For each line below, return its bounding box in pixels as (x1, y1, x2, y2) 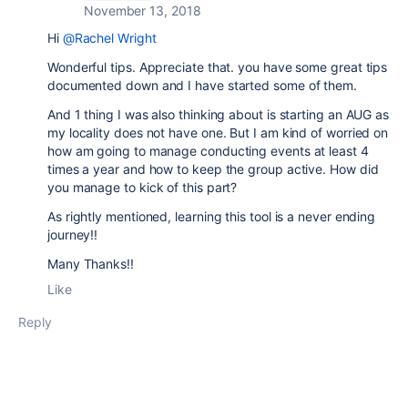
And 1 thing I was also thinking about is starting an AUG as (47, 107, 390, 122)
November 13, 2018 (84, 3, 201, 18)
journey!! (47, 227, 98, 242)
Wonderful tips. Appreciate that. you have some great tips (47, 59, 388, 75)
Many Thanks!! (47, 256, 134, 271)
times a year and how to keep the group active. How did (47, 161, 379, 177)
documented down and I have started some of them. (47, 77, 357, 93)
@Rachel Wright (62, 30, 157, 46)
